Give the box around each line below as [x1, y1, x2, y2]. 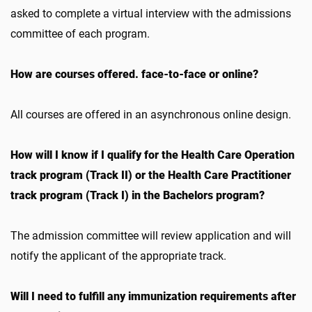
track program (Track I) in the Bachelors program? [10, 189, 265, 202]
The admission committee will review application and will [10, 229, 291, 242]
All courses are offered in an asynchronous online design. [10, 108, 291, 121]
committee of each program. [10, 27, 155, 40]
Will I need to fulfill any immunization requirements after [10, 290, 296, 303]
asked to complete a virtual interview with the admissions [10, 7, 291, 20]
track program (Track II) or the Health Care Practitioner [10, 169, 291, 182]
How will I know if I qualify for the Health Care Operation [10, 148, 295, 162]
